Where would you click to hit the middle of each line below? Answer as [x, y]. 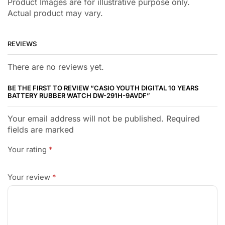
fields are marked [41, 130]
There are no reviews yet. [56, 67]
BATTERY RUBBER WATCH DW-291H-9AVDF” [79, 96]
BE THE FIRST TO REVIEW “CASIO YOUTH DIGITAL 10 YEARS [103, 88]
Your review [30, 177]
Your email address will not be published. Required [104, 119]
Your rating [28, 149]
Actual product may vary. [55, 13]
